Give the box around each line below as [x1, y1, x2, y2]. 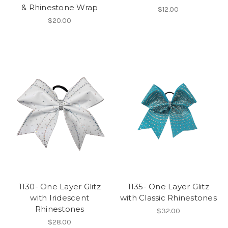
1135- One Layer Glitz [127, 181, 209, 191]
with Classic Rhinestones [120, 192, 217, 203]
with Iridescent [30, 192, 90, 203]
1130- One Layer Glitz [18, 181, 101, 191]
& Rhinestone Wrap [21, 3, 98, 13]
